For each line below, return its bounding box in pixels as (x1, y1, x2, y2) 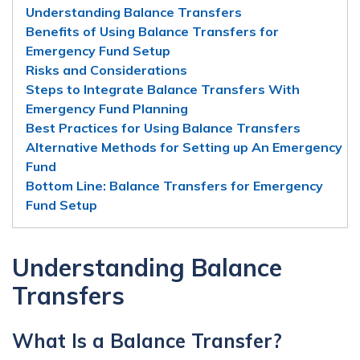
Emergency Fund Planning (26, 100, 188, 117)
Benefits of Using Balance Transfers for (26, 22, 279, 39)
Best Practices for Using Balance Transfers (26, 119, 301, 136)
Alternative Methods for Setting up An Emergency (26, 138, 342, 155)
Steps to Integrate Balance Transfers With (26, 80, 300, 97)
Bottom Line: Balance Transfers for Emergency (26, 177, 323, 194)
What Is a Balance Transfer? (12, 328, 282, 353)
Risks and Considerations (26, 61, 187, 78)
